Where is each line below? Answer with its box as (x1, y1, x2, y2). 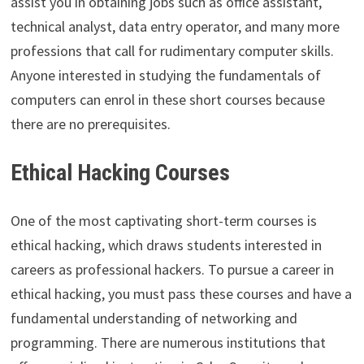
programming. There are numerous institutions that (10, 333, 326, 353)
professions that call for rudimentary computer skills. (10, 41, 334, 61)
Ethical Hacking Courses (10, 159, 230, 187)
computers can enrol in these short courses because (10, 90, 325, 110)
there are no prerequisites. (10, 115, 171, 134)
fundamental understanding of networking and (10, 309, 297, 328)
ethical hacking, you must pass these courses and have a (10, 284, 352, 304)
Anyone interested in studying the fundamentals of (10, 66, 321, 85)
